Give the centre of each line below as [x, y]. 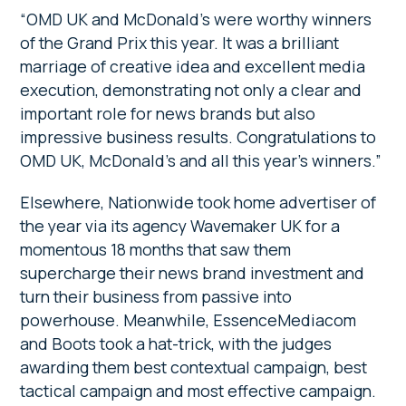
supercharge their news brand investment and [193, 272]
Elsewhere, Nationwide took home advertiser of [198, 202]
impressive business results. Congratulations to [198, 136]
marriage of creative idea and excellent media [193, 66]
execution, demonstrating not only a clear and [191, 89]
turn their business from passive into [156, 296]
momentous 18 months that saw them [156, 249]
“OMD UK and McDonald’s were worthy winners [196, 19]
